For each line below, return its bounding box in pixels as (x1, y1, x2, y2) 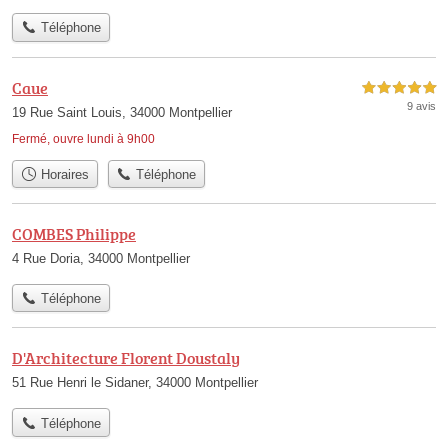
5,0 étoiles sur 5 (362, 82, 436, 94)
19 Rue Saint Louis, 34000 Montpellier (12, 104, 232, 120)
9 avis (407, 99, 436, 112)
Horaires (36, 166, 89, 182)
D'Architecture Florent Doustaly (12, 347, 240, 370)
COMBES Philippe (12, 223, 136, 245)
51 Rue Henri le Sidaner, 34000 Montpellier (12, 375, 258, 391)
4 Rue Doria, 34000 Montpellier (12, 251, 190, 266)
